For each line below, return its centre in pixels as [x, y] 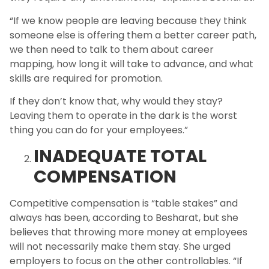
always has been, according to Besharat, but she [124, 218]
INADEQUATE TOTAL [120, 156]
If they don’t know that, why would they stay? [116, 101]
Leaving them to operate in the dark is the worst [123, 116]
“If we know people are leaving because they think [128, 20]
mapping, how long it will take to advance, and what [131, 64]
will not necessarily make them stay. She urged [120, 247]
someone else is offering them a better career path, [133, 35]
